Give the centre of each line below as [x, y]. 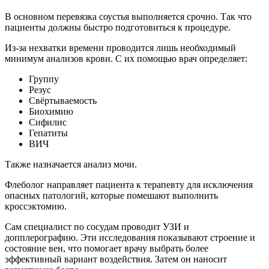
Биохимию [51, 112]
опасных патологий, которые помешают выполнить [111, 196]
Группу [44, 79]
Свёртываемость [63, 101]
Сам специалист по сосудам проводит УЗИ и [97, 227]
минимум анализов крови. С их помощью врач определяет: [126, 59]
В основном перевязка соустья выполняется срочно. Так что [128, 17]
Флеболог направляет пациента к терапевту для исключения [129, 185]
